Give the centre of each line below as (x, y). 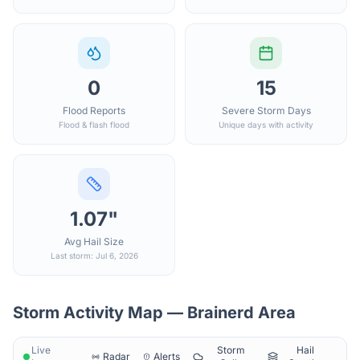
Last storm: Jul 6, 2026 (94, 256)
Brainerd (221, 313)
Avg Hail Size (94, 241)
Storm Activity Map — (100, 313)
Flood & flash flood (94, 125)
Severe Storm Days (266, 110)
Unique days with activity (266, 125)
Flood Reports (94, 110)
